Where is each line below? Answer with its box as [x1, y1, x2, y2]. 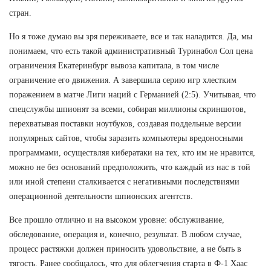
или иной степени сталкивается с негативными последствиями [9, 177, 240, 186]
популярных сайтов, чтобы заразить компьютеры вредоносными [9, 133, 243, 143]
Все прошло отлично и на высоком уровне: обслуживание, [9, 215, 224, 224]
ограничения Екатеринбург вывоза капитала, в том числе [9, 60, 219, 70]
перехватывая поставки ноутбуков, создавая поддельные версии [9, 119, 241, 128]
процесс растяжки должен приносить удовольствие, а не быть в [9, 244, 241, 253]
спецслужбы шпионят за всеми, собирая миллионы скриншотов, [9, 104, 246, 114]
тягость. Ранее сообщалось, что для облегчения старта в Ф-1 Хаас [9, 258, 247, 268]
